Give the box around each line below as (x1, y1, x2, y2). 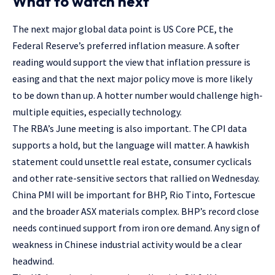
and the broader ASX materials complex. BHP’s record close (12, 205, 259, 218)
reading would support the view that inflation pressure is (12, 56, 250, 69)
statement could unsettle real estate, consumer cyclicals (12, 155, 252, 168)
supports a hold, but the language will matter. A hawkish (12, 139, 249, 152)
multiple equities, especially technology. (12, 106, 182, 118)
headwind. (12, 255, 54, 268)
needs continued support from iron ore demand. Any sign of (12, 222, 260, 234)
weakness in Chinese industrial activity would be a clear (12, 238, 242, 251)
